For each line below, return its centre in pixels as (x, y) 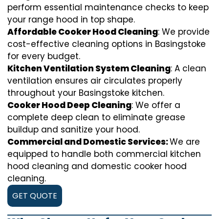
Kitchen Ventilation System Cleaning (89, 69)
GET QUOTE (35, 196)
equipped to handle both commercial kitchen (104, 154)
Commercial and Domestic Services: (88, 142)
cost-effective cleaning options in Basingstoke (107, 44)
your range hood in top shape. (71, 20)
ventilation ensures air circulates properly (95, 81)
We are (185, 142)
